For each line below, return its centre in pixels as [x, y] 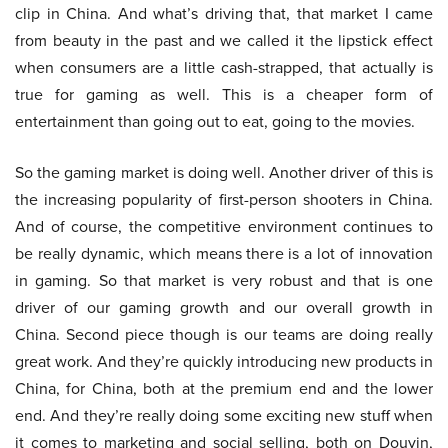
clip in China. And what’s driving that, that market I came [224, 14]
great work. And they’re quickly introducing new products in [224, 362]
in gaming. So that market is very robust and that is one [224, 281]
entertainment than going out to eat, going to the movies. [215, 122]
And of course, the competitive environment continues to [224, 227]
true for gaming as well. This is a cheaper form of [224, 95]
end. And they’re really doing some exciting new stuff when [224, 416]
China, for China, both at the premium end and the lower [224, 389]
